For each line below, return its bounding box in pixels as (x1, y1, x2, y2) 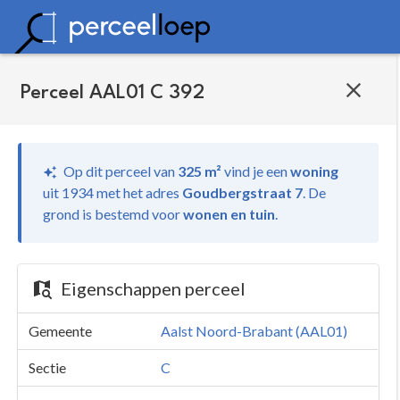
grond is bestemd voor (43, 205, 183, 222)
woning (290, 162, 338, 179)
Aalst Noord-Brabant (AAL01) (161, 322, 347, 339)
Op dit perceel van (61, 162, 178, 179)
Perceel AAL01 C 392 (21, 82, 205, 103)
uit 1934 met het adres (43, 184, 182, 201)
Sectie (29, 359, 66, 376)
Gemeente (29, 322, 92, 339)
